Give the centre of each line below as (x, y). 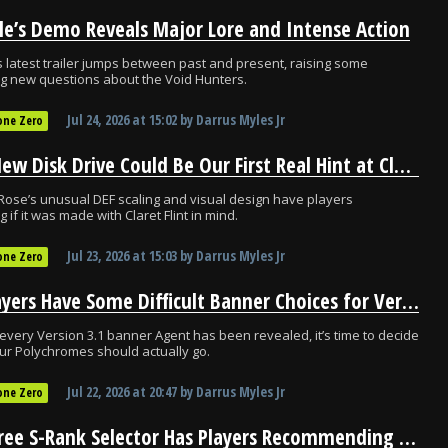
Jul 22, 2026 (98, 391)
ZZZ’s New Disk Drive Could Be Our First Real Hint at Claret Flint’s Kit (402, 165)
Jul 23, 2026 (98, 255)
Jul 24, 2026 (98, 119)
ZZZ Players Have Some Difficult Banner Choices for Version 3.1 (410, 301)
